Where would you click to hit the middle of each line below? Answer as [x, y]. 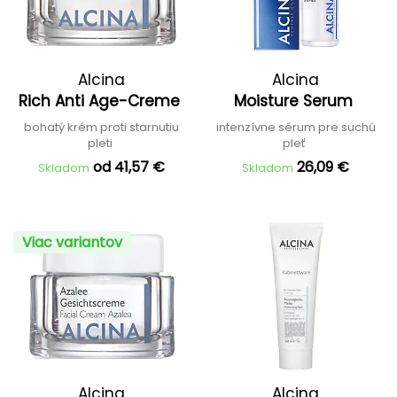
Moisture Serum [296, 101]
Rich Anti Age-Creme [101, 101]
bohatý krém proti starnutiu [101, 127]
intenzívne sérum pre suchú [296, 127]
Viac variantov [72, 242]
